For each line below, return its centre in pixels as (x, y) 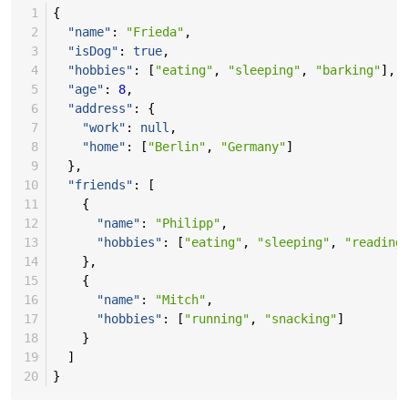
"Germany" (253, 147)
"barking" (347, 71)
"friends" (100, 185)
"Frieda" (154, 32)
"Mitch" (180, 300)
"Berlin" (176, 147)
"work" (103, 128)
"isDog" (92, 51)
